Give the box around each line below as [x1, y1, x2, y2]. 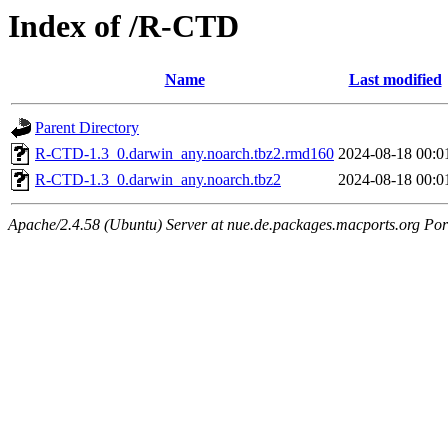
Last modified [348, 71, 442, 89]
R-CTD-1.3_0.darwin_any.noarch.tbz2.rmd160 [35, 145, 334, 163]
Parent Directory [35, 119, 139, 137]
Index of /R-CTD [8, 8, 239, 44]
